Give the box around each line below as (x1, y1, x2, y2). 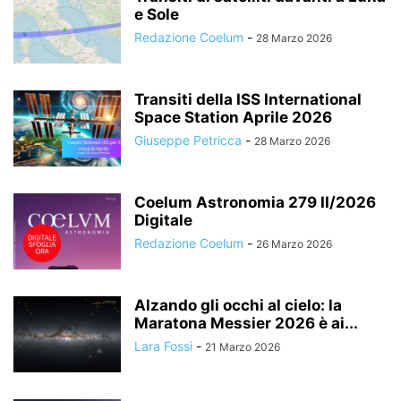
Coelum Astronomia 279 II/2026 (134, 193, 376, 211)
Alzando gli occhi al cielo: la (134, 296, 342, 314)
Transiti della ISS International (134, 90, 362, 108)
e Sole (134, 5, 179, 23)
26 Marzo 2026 (256, 237, 332, 251)
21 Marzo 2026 (205, 340, 280, 354)
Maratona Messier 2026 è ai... (134, 314, 358, 332)
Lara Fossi (134, 338, 192, 354)
